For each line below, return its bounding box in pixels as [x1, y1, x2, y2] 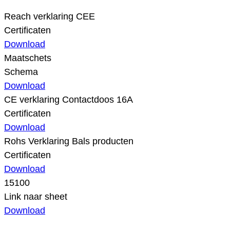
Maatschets [4, 52, 51, 63]
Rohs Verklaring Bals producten [4, 136, 133, 146]
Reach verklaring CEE [4, 11, 95, 22]
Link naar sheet [4, 191, 67, 202]
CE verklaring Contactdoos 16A [4, 94, 133, 105]
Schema [4, 66, 38, 77]
